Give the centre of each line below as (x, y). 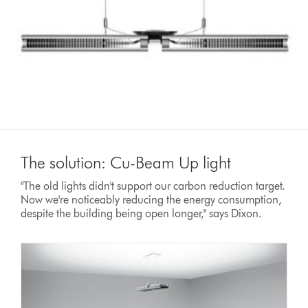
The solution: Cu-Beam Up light (126, 162)
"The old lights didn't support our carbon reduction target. (153, 186)
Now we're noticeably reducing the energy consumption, (152, 199)
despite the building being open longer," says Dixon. (142, 213)
